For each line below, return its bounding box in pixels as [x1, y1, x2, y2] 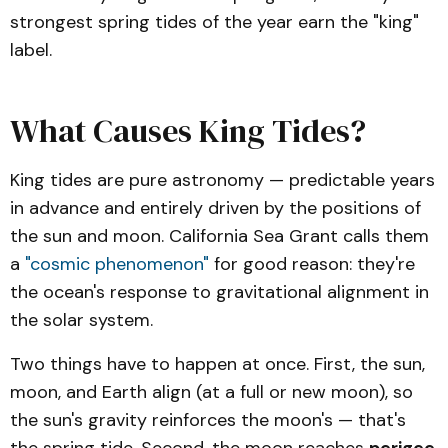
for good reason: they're [209, 252, 415, 276]
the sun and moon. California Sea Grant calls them [10, 224, 429, 248]
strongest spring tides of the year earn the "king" [10, 10, 419, 34]
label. [10, 38, 52, 62]
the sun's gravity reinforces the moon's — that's [10, 408, 406, 432]
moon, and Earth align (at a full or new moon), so [10, 380, 413, 404]
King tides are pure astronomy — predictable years [10, 168, 435, 192]
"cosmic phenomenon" [25, 252, 209, 276]
